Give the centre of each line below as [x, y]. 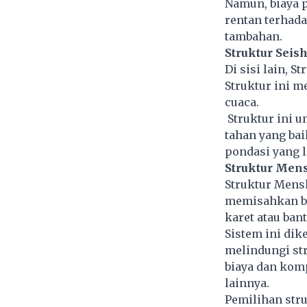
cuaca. [242, 102]
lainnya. [247, 283]
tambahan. [253, 36]
